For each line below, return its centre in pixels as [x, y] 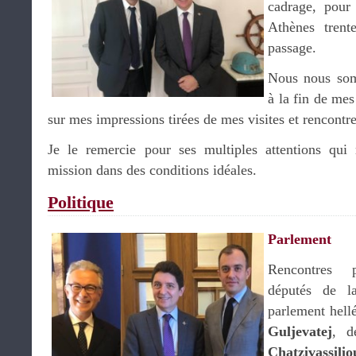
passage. [292, 48]
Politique [81, 202]
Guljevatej [300, 331]
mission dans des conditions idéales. [152, 170]
